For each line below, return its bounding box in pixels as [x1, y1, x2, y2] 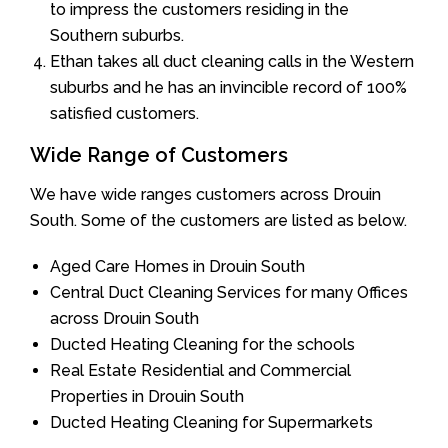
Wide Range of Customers [30, 142, 288, 167]
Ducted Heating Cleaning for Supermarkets [50, 412, 373, 432]
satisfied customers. [50, 103, 199, 123]
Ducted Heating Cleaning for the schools [50, 334, 355, 354]
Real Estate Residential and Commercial [50, 360, 351, 380]
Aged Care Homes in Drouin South [50, 256, 305, 276]
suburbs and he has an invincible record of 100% [50, 77, 407, 97]
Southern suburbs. [50, 25, 184, 45]
